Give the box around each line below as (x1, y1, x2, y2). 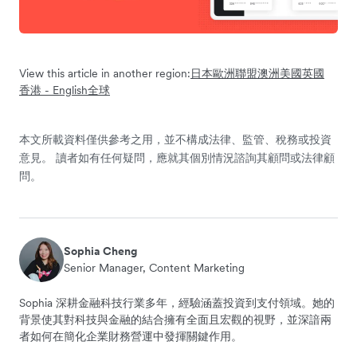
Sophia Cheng (64, 243, 137, 258)
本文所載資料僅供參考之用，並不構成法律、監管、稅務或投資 (19, 131, 331, 147)
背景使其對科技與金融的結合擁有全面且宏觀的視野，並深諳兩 (19, 312, 331, 327)
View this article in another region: (19, 65, 190, 80)
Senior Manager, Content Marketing (64, 260, 245, 275)
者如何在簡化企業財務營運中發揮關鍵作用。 (19, 328, 242, 343)
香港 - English (19, 82, 88, 97)
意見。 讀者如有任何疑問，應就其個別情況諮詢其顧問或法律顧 (19, 150, 335, 165)
